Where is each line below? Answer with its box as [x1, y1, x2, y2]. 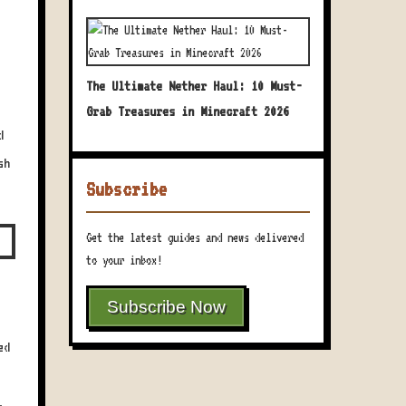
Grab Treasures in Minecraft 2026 [86, 103, 289, 120]
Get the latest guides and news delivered [86, 230, 304, 245]
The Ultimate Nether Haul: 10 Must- [86, 78, 302, 94]
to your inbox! [86, 253, 162, 267]
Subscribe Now [107, 297, 226, 316]
